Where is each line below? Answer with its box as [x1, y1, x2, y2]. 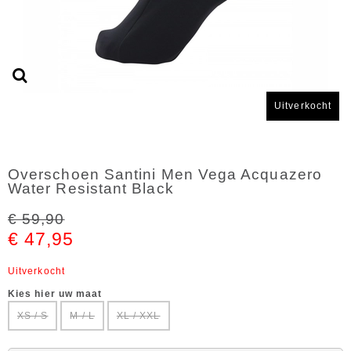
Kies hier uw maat [8, 288, 103, 299]
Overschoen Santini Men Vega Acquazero [8, 166, 322, 183]
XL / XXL [116, 310, 161, 321]
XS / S [17, 310, 49, 321]
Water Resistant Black [8, 180, 174, 197]
